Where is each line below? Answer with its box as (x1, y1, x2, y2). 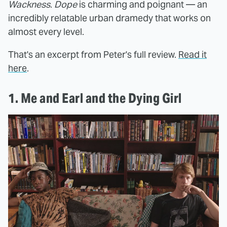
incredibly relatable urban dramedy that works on (8, 12, 211, 24)
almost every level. (8, 25, 84, 37)
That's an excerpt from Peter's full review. (8, 48, 178, 60)
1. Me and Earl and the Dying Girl (8, 89, 182, 106)
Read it (178, 48, 207, 60)
